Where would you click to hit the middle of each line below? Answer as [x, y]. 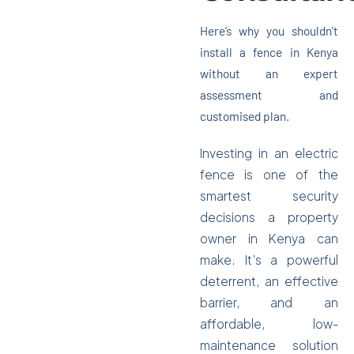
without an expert [269, 73]
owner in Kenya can [269, 238]
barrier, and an [269, 302]
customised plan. [244, 116]
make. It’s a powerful [269, 260]
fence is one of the [269, 174]
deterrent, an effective [269, 281]
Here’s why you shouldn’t [269, 30]
